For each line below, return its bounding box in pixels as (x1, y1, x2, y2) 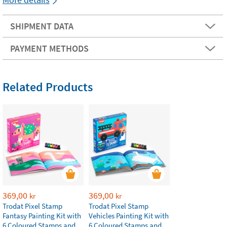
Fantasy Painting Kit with (3, 211, 81, 220)
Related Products (3, 79, 93, 95)
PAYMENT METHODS (10, 43, 89, 54)
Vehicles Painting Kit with (89, 211, 169, 220)
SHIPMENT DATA (10, 20, 73, 32)
